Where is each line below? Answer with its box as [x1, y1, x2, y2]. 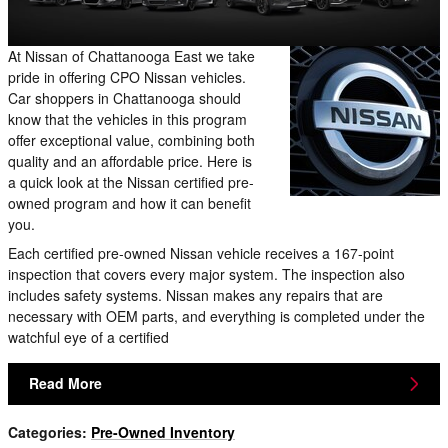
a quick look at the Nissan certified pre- [8, 172, 254, 193]
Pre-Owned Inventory [91, 421, 235, 442]
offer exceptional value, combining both [8, 130, 255, 151]
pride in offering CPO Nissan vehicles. [8, 67, 246, 88]
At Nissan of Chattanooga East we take [8, 46, 255, 67]
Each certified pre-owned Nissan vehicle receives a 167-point [8, 243, 394, 264]
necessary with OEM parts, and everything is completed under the [8, 306, 425, 327]
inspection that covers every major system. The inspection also [8, 264, 405, 285]
